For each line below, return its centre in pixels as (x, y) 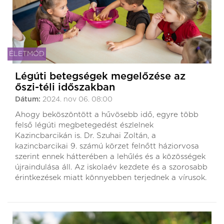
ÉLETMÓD (27, 54)
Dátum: (29, 99)
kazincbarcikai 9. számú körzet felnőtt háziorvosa (107, 146)
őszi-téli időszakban (65, 87)
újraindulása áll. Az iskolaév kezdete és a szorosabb (111, 167)
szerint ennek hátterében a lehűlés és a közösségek (110, 156)
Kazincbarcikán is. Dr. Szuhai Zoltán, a (85, 135)
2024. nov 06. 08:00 (77, 99)
